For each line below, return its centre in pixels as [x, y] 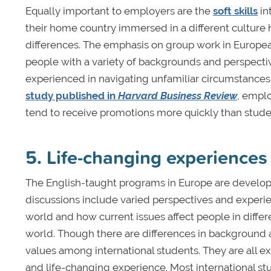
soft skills [235, 11]
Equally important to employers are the [119, 11]
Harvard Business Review [178, 96]
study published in [72, 96]
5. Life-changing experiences [146, 157]
